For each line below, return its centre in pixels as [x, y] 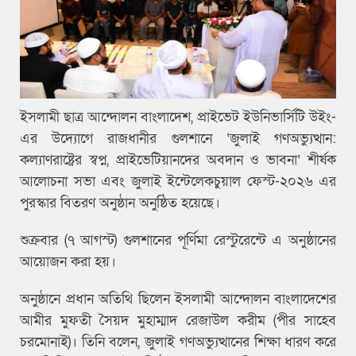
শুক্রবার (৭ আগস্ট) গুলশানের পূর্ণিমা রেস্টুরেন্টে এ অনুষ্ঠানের [178, 241]
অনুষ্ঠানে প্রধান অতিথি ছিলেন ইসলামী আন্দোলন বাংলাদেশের [178, 300]
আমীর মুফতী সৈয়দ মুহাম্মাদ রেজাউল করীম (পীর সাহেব [178, 321]
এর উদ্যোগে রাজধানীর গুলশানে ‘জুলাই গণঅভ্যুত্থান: [178, 139]
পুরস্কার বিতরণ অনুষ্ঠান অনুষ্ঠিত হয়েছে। [120, 203]
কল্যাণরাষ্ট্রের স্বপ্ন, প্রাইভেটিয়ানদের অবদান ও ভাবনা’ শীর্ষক [178, 161]
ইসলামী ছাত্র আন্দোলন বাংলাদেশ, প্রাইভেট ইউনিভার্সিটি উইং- [178, 118]
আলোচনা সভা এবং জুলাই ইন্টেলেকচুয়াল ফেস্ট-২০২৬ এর [178, 182]
